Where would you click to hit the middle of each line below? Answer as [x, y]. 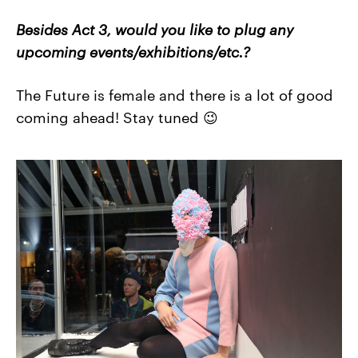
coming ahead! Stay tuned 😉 [117, 116]
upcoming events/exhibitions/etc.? [133, 51]
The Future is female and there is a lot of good [175, 93]
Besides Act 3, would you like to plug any [155, 29]
